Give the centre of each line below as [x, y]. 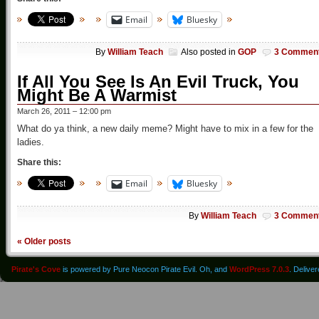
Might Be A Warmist [97, 95]
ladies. [31, 142]
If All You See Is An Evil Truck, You [158, 82]
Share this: [39, 163]
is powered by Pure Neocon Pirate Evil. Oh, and [145, 270]
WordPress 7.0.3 [259, 270]
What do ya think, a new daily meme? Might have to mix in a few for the [165, 129]
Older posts [47, 241]
